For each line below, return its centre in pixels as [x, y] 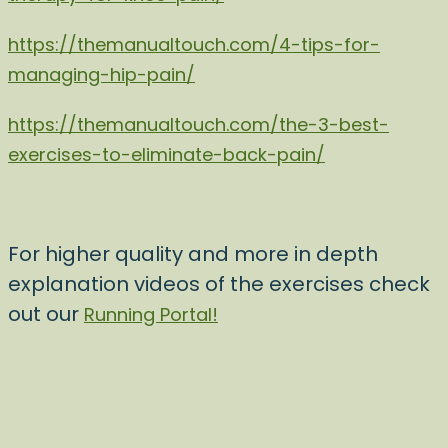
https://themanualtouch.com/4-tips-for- [194, 44]
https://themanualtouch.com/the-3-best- [198, 124]
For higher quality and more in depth [193, 254]
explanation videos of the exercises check [219, 284]
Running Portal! [151, 314]
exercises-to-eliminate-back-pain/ [166, 154]
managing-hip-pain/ [101, 74]
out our [46, 314]
